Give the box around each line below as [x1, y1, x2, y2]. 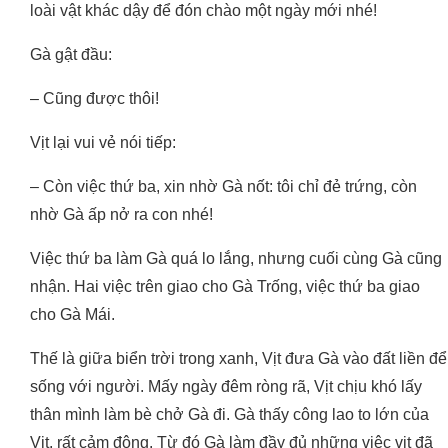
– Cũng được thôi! [30, 90, 159, 108]
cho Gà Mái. [30, 306, 115, 324]
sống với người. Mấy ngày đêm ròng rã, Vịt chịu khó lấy [30, 378, 422, 396]
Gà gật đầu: [30, 46, 112, 64]
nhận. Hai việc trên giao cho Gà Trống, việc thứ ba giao [30, 278, 420, 296]
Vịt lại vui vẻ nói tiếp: [30, 134, 176, 152]
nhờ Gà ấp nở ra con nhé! [30, 206, 213, 224]
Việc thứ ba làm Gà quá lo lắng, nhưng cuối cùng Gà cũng [30, 250, 442, 268]
